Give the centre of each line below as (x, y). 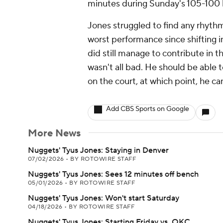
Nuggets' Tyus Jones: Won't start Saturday (104, 198)
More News (54, 133)
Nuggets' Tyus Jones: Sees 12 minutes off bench (113, 174)
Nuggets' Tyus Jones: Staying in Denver (98, 150)
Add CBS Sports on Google (148, 109)
